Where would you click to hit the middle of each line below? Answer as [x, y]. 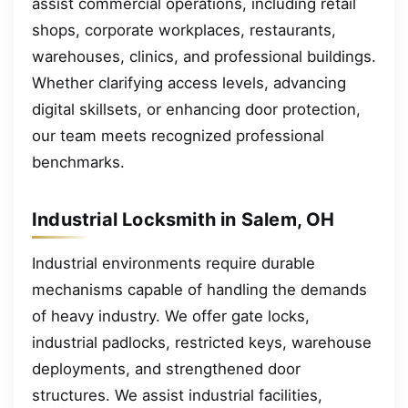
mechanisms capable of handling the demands [199, 289]
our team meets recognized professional [178, 135]
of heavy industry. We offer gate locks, [171, 316]
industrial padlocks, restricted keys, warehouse [202, 342]
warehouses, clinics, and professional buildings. [204, 56]
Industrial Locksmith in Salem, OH [184, 219]
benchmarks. [78, 162]
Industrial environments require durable [173, 263]
